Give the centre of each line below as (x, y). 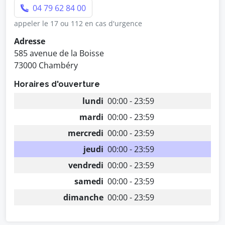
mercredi (86, 133)
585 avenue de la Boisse (59, 53)
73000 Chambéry (46, 65)
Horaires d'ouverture (57, 84)
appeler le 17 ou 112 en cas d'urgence (78, 23)
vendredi (86, 165)
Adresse (30, 41)
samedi (89, 181)
